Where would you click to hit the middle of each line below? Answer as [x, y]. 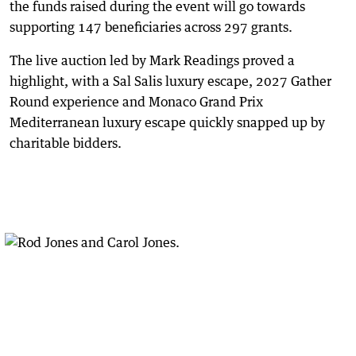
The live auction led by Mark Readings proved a [152, 61]
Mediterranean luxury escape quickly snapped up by [167, 123]
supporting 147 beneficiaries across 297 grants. [151, 27]
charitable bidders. [66, 143]
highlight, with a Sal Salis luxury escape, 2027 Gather [170, 81]
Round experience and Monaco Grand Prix [136, 102]
